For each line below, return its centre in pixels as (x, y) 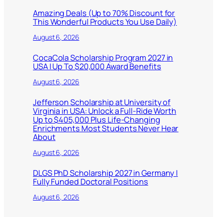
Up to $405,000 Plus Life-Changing (97, 119)
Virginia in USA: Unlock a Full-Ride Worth (105, 111)
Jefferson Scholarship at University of (102, 102)
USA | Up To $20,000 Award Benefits (97, 66)
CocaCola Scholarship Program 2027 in (103, 57)
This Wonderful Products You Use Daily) (105, 22)
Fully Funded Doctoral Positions (91, 181)
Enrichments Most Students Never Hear (106, 128)
